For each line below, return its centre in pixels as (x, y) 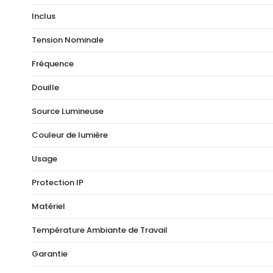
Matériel (48, 207)
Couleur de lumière (70, 135)
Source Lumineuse (68, 112)
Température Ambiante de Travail (100, 230)
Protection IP (58, 183)
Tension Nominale (68, 40)
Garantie (50, 254)
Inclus (44, 16)
